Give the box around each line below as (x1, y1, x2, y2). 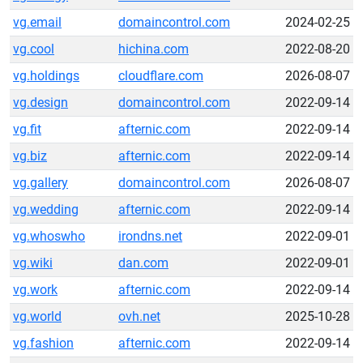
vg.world (13, 309, 62, 324)
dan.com (118, 255, 169, 271)
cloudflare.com (118, 68, 203, 83)
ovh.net (118, 309, 160, 324)
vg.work (13, 282, 58, 297)
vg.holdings (13, 68, 79, 83)
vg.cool (13, 41, 54, 57)
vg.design (13, 95, 68, 110)
